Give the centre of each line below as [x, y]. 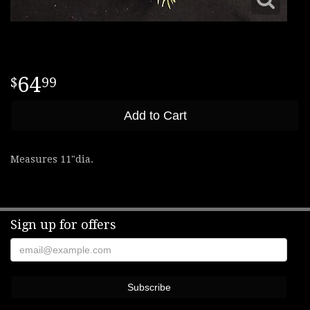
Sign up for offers [63, 225]
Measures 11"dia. [52, 159]
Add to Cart [155, 116]
